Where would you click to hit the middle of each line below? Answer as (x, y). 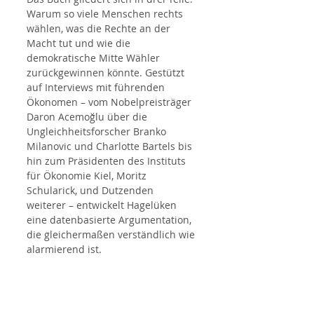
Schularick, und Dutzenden (91, 190)
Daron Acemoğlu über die (88, 117)
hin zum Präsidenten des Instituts (108, 161)
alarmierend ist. (64, 249)
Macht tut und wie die (80, 43)
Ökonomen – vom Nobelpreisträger (110, 102)
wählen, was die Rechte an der (100, 28)
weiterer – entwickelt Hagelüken (103, 205)
